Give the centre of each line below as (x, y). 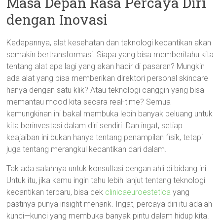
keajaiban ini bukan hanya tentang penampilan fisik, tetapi (105, 137)
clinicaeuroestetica (138, 192)
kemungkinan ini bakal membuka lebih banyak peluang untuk (110, 114)
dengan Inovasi (57, 19)
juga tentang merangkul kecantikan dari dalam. (87, 149)
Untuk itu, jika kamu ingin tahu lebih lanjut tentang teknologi (106, 180)
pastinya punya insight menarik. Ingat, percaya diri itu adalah (110, 204)
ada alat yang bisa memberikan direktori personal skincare (108, 78)
